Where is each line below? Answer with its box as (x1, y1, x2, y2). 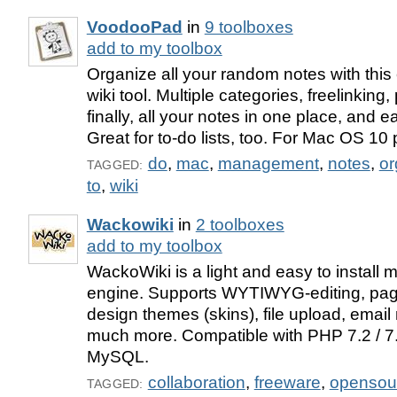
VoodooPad (86, 18, 183, 37)
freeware (253, 372, 321, 392)
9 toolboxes (204, 18, 293, 37)
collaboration (147, 372, 245, 392)
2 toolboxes (195, 214, 284, 234)
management (217, 153, 319, 173)
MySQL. (86, 346, 149, 366)
